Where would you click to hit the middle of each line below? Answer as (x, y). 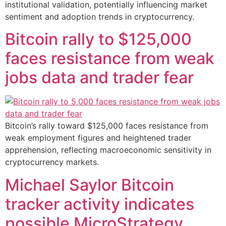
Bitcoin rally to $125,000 (98, 39)
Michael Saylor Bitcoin (90, 185)
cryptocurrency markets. (52, 162)
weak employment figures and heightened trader (98, 138)
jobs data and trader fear (99, 78)
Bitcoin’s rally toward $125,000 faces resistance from (107, 126)
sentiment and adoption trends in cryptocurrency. (100, 16)
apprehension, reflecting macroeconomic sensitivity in (108, 150)
